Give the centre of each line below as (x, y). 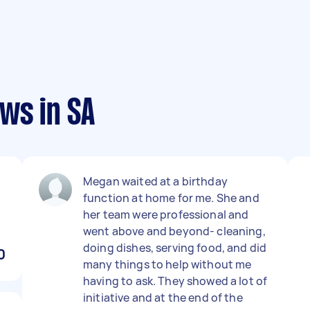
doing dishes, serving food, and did (175, 248)
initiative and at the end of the (163, 298)
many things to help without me (167, 264)
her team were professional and (166, 215)
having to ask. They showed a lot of (175, 281)
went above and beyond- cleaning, (174, 231)
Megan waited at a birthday (155, 181)
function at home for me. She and (171, 198)
